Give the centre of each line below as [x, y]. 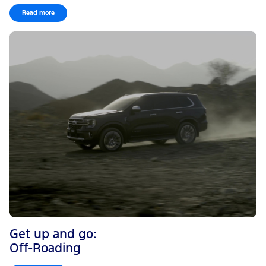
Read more [38, 13]
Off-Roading [45, 248]
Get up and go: [53, 234]
